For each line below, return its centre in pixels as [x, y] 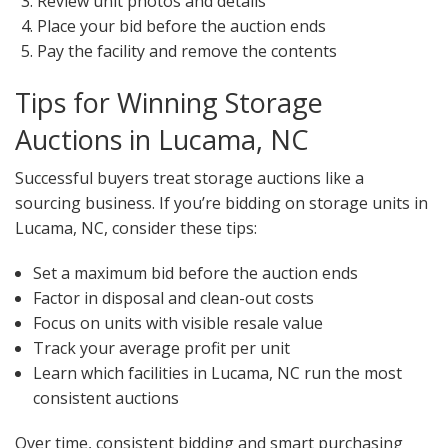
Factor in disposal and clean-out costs [173, 298]
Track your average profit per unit [161, 348]
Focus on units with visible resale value [177, 323]
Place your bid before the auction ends [182, 26]
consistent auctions [105, 398]
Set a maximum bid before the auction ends [195, 273]
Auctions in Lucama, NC [162, 140]
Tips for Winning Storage [169, 103]
